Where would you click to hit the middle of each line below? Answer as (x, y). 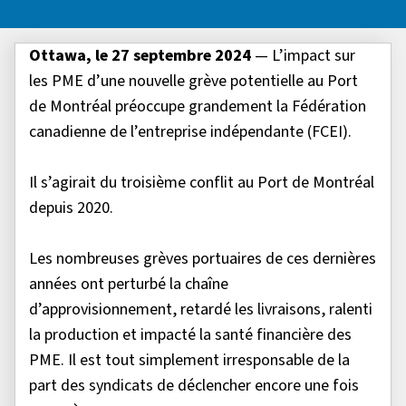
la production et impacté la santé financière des (190, 335)
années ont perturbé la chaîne (129, 285)
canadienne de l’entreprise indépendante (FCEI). (190, 132)
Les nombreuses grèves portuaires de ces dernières (203, 259)
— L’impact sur (303, 56)
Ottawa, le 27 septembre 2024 (140, 56)
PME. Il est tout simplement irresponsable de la (189, 361)
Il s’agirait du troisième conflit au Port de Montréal (202, 183)
